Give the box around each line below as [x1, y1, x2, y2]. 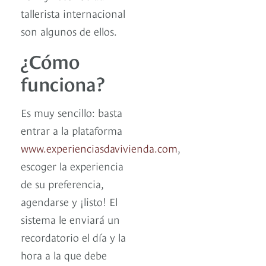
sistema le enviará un [21, 211, 120, 226]
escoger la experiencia [21, 157, 123, 173]
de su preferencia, [21, 175, 103, 191]
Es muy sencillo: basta [21, 104, 122, 119]
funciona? [21, 69, 105, 96]
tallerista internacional [21, 5, 125, 20]
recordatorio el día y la [21, 229, 126, 244]
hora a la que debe [21, 246, 107, 262]
